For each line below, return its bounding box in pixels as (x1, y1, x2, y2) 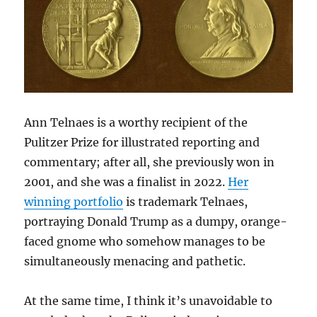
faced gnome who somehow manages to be (24, 234, 266, 248)
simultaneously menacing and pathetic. (24, 253, 246, 268)
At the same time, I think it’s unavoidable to (24, 293, 273, 308)
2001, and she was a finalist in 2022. (24, 174, 229, 189)
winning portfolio (24, 194, 124, 209)
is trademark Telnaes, (123, 194, 248, 209)
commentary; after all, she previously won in (24, 154, 275, 169)
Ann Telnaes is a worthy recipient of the (24, 115, 248, 129)
